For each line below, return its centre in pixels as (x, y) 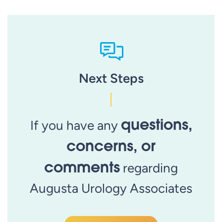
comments (82, 166)
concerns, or (111, 145)
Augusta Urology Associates (111, 188)
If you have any (75, 125)
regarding (149, 168)
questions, (156, 124)
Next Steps (111, 78)
